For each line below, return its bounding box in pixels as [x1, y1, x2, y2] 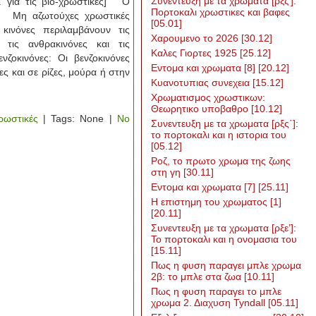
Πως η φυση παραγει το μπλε [151, 286, 281, 297]
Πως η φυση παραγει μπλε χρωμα [151, 260, 301, 271]
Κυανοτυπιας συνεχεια [151, 77, 253, 88]
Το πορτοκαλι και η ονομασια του [151, 233, 297, 245]
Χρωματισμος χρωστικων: [151, 92, 265, 103]
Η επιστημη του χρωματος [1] [151, 196, 281, 207]
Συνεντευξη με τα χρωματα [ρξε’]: [151, 222, 296, 233]
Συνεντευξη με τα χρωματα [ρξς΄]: [151, 118, 298, 129]
